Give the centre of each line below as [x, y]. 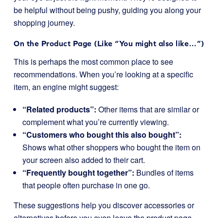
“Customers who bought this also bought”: [102, 135]
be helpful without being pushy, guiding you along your [107, 10]
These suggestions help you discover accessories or [104, 205]
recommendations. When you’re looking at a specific [103, 74]
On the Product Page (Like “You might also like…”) [109, 43]
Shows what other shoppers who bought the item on [111, 147]
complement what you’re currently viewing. [96, 122]
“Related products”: [59, 109]
